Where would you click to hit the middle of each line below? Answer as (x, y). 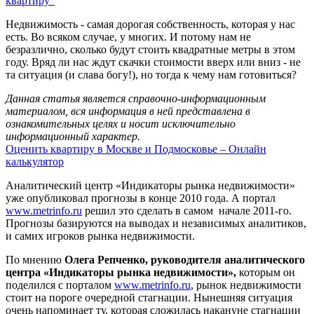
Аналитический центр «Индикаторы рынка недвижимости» (150, 185)
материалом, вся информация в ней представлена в (128, 111)
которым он (266, 272)
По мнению (35, 259)
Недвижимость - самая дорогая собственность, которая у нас (150, 24)
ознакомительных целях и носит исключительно (121, 123)
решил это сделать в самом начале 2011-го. (187, 210)
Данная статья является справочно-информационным (136, 98)
